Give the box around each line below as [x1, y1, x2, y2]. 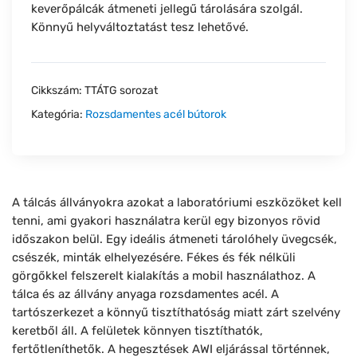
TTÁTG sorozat [84, 84, 158, 98]
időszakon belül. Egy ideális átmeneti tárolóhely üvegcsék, [12, 232, 337, 247]
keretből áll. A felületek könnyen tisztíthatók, [12, 324, 263, 339]
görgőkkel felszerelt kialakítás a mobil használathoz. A [12, 269, 316, 284]
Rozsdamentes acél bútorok [85, 108, 226, 122]
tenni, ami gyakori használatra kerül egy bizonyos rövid [12, 214, 320, 229]
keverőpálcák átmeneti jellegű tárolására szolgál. [31, 2, 303, 17]
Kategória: [31, 108, 85, 122]
